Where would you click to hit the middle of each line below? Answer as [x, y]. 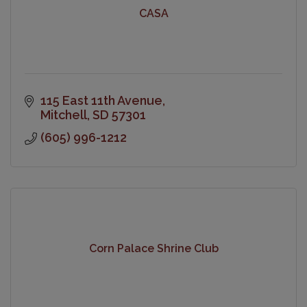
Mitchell [63, 114]
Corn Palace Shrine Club [153, 249]
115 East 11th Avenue [101, 100]
